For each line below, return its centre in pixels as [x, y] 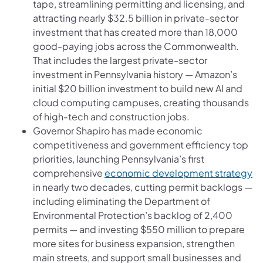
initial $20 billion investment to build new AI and [138, 88]
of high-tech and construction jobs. [111, 116]
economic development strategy [178, 173]
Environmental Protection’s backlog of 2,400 [133, 215]
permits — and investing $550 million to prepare [139, 229]
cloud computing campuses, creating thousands [141, 102]
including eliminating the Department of [122, 201]
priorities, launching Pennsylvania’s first [119, 159]
